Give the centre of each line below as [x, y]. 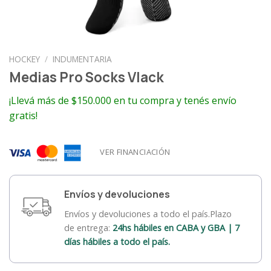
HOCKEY [24, 59]
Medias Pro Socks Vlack [87, 77]
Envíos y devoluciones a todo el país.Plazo [148, 214]
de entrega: [88, 228]
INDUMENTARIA [83, 59]
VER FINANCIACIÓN [135, 152]
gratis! [23, 115]
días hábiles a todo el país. [117, 242]
